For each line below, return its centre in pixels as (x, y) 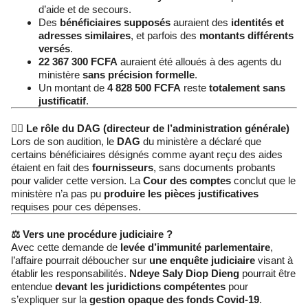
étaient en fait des (52, 168)
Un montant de (73, 88)
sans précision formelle (139, 75)
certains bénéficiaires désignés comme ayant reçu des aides (147, 155)
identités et (257, 23)
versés (54, 49)
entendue (33, 287)
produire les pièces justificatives (181, 194)
